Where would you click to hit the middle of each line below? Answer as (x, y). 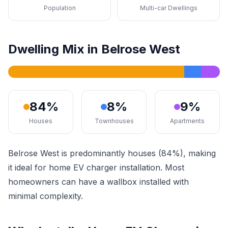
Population (60, 8)
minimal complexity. (46, 196)
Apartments (187, 121)
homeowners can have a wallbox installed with (98, 182)
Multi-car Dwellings (168, 8)
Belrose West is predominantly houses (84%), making (112, 153)
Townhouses (114, 121)
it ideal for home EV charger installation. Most (96, 167)
